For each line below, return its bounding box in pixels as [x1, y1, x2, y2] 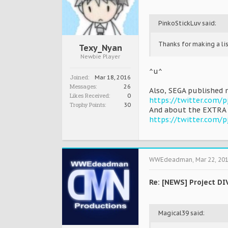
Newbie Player [80, 53, 120, 60]
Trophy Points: [70, 101, 106, 108]
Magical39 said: [158, 209, 205, 217]
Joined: [70, 73, 89, 81]
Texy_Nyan [78, 43, 122, 53]
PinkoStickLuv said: [158, 19, 216, 27]
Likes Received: [70, 92, 110, 99]
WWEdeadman [149, 156, 192, 163]
